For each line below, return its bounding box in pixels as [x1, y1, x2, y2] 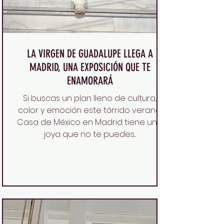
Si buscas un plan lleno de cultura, [23, 92, 156, 104]
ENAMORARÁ [66, 73, 113, 87]
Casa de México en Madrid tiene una [17, 116, 124, 128]
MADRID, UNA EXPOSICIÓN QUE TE [29, 60, 150, 74]
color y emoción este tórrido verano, [17, 104, 162, 116]
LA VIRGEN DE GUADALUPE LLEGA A [26, 46, 153, 60]
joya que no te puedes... [43, 128, 136, 140]
